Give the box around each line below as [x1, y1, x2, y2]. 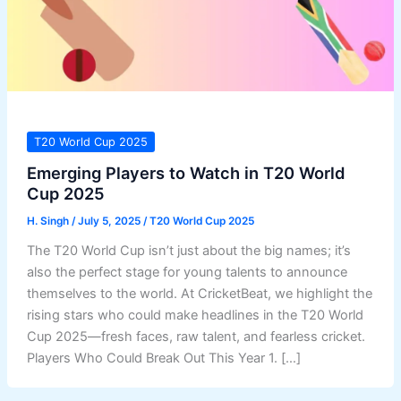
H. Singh [26, 214, 72, 227]
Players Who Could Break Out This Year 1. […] [26, 349, 301, 366]
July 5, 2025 [77, 214, 143, 227]
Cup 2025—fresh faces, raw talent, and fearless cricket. [26, 328, 365, 345]
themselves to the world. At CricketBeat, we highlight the [26, 285, 372, 302]
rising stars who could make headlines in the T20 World [26, 306, 363, 323]
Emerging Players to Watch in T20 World [26, 162, 345, 183]
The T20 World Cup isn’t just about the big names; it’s [26, 242, 351, 259]
